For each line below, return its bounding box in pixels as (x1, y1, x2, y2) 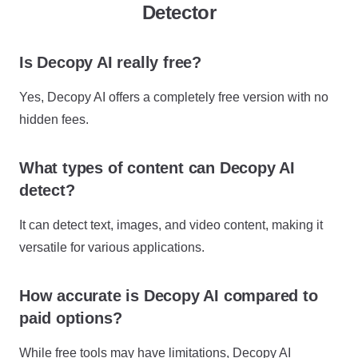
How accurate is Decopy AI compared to (19, 286, 318, 304)
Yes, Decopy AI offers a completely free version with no (19, 89, 328, 104)
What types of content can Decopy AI (19, 158, 295, 177)
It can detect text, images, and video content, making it (19, 217, 323, 232)
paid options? (19, 308, 122, 327)
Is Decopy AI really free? (19, 53, 201, 71)
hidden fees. (19, 112, 89, 126)
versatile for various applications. (19, 240, 205, 254)
